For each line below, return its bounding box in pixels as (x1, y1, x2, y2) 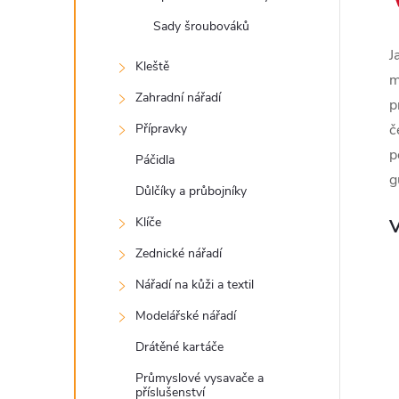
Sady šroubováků (153, 18, 249, 35)
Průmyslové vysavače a (135, 370, 264, 387)
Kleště (135, 58, 169, 75)
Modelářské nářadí (135, 307, 236, 324)
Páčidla (135, 151, 175, 168)
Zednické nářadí (135, 245, 222, 262)
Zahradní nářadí (135, 89, 221, 106)
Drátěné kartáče (135, 338, 224, 355)
